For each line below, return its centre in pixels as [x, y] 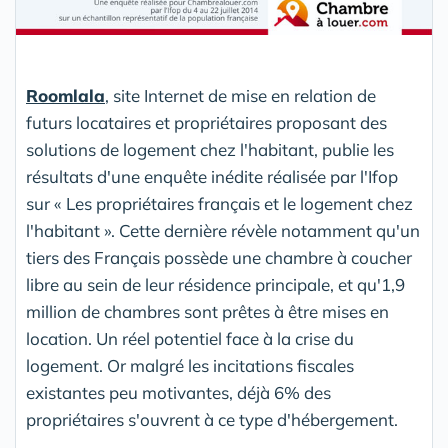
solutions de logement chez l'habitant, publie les [210, 150]
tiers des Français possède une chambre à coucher [219, 258]
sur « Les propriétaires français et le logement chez [219, 204]
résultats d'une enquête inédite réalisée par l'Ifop [212, 177]
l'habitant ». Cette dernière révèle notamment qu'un [223, 231]
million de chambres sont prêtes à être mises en [207, 312]
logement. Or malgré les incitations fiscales [190, 366]
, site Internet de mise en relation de [240, 96]
